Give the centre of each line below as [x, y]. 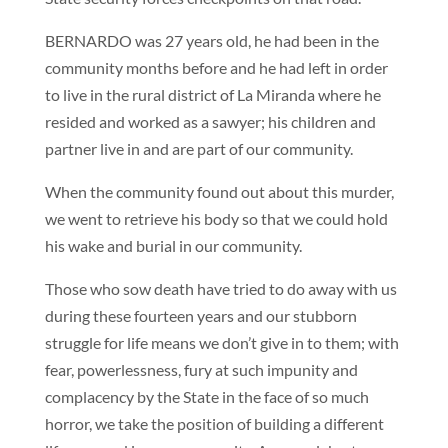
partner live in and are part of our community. [198, 148]
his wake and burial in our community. [173, 245]
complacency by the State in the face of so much [206, 396]
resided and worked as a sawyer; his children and [210, 121]
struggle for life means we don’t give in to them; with [221, 342]
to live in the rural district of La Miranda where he [212, 94]
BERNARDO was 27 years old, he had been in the [211, 40]
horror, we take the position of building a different [214, 423]
